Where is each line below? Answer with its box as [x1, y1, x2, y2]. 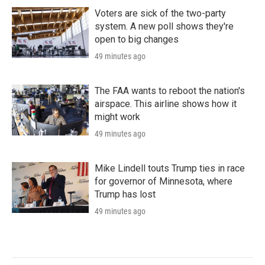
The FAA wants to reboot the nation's [95, 85, 245, 96]
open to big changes [95, 33, 179, 45]
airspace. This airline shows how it [95, 98, 237, 109]
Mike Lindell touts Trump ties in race [95, 162, 245, 174]
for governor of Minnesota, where [95, 175, 232, 187]
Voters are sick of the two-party [95, 7, 226, 19]
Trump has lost [95, 188, 156, 200]
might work [95, 111, 140, 122]
